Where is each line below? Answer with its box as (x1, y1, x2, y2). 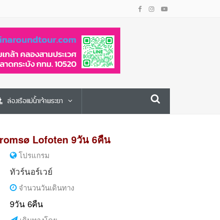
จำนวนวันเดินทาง (16, 182, 74, 192)
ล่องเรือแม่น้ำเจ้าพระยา (7, 95, 63, 107)
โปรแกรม (16, 150, 50, 160)
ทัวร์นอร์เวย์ (9, 165, 53, 177)
